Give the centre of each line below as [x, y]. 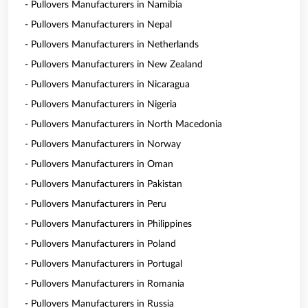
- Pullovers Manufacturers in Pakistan [103, 184]
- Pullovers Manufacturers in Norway [103, 144]
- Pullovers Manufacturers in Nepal [98, 25]
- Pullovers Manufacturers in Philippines [108, 224]
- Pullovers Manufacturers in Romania [104, 284]
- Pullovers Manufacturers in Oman [99, 164]
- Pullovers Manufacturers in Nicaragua [107, 85]
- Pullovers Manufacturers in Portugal [103, 264]
